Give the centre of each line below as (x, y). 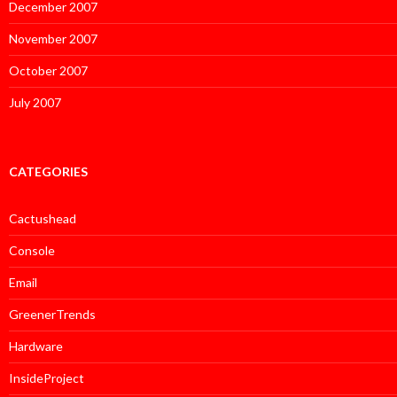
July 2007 (35, 102)
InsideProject (47, 378)
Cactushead (43, 218)
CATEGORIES (48, 171)
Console (32, 250)
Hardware (36, 346)
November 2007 (53, 38)
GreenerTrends (52, 314)
